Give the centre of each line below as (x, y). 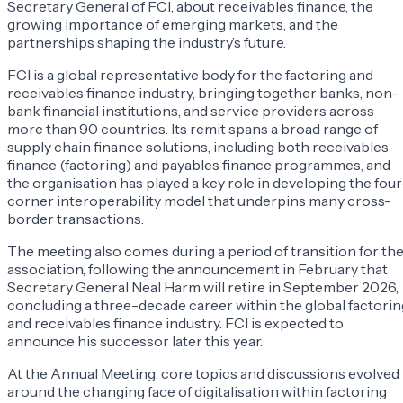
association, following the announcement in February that (197, 269)
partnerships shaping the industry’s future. (147, 43)
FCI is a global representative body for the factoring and (190, 75)
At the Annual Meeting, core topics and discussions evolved (203, 374)
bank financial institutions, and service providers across (191, 111)
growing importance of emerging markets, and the (173, 25)
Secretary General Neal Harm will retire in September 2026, (203, 287)
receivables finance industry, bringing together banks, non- (203, 93)
